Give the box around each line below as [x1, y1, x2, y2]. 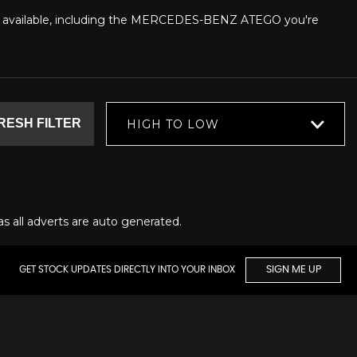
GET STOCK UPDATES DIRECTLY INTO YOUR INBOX [19, 264, 237, 274]
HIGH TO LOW [127, 116, 219, 131]
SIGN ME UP [265, 264, 321, 275]
